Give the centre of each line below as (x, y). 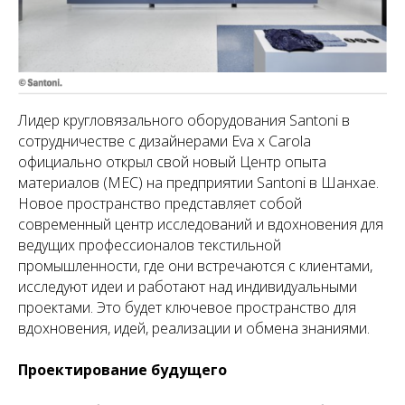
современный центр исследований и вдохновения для (201, 224)
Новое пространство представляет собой (160, 203)
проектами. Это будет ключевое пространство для (187, 307)
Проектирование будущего (122, 369)
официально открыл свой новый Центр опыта (172, 161)
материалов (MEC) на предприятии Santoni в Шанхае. (198, 182)
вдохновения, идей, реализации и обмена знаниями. (194, 328)
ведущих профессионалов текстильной (150, 245)
